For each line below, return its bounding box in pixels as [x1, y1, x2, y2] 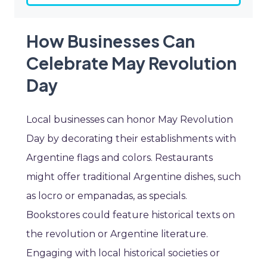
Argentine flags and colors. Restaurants [26, 152, 213, 164]
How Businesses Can [26, 30, 195, 52]
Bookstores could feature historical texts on [26, 209, 235, 221]
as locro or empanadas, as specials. [26, 190, 187, 202]
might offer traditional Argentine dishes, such [26, 171, 241, 183]
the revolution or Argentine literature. [26, 228, 208, 240]
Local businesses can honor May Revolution [26, 114, 233, 126]
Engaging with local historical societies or [26, 247, 220, 259]
